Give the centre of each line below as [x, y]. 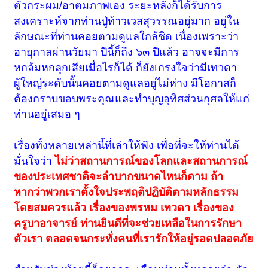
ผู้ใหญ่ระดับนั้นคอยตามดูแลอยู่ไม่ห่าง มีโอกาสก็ [125, 83]
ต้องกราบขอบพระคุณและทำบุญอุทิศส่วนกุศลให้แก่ [132, 99]
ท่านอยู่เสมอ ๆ [47, 115]
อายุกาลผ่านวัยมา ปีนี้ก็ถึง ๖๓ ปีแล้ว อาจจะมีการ [127, 52]
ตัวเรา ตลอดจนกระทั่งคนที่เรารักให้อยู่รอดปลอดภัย [134, 239]
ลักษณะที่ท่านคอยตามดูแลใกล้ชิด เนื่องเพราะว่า [127, 37]
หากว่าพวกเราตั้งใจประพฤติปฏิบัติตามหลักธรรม [127, 192]
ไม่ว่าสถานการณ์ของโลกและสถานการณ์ [152, 161]
